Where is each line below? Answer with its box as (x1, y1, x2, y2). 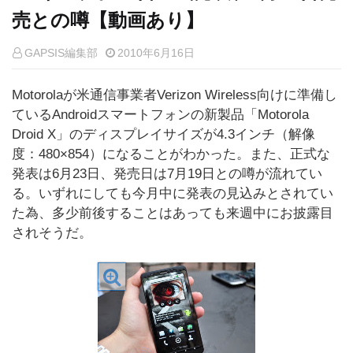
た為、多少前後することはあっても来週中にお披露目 (12, 206, 333, 221)
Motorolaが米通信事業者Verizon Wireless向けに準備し (12, 87, 337, 102)
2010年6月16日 (117, 46, 195, 59)
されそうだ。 (12, 225, 92, 240)
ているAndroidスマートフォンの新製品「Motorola (12, 107, 309, 122)
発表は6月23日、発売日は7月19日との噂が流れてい (12, 166, 322, 181)
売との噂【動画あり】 (12, 9, 204, 31)
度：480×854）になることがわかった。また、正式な (12, 147, 330, 162)
